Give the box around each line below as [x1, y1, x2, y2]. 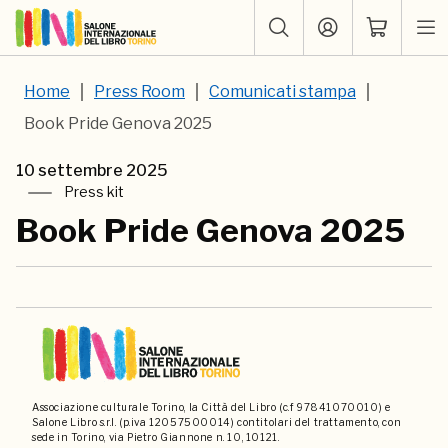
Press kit [64, 183, 124, 201]
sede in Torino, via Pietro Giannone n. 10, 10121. [32, 431, 280, 444]
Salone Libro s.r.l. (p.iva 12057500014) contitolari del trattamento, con [32, 416, 402, 429]
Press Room [94, 82, 185, 102]
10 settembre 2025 [16, 161, 168, 181]
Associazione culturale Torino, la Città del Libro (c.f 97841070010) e [32, 401, 391, 414]
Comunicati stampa [209, 82, 356, 102]
